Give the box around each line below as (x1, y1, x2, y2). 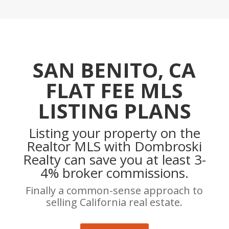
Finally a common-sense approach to (26, 184, 203, 198)
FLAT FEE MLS (45, 76, 184, 105)
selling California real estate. (46, 195, 183, 210)
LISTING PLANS (37, 97, 191, 125)
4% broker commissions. (40, 164, 189, 182)
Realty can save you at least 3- (22, 150, 206, 169)
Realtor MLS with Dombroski (27, 137, 202, 156)
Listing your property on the (28, 124, 200, 143)
